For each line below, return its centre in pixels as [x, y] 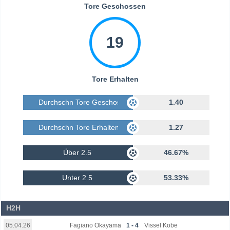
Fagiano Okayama [96, 225]
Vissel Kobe [161, 225]
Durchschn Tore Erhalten [79, 128]
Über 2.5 [78, 153]
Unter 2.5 [78, 178]
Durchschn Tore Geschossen [85, 102]
